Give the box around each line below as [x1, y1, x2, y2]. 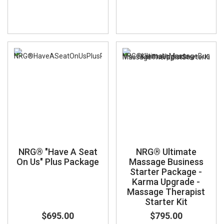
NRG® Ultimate [135, 146, 196, 157]
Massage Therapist [127, 186, 205, 197]
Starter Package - [130, 166, 202, 177]
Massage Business [128, 156, 203, 167]
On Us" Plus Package [16, 156, 99, 167]
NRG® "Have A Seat [18, 146, 97, 157]
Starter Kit [144, 196, 187, 207]
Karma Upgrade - [132, 176, 200, 187]
